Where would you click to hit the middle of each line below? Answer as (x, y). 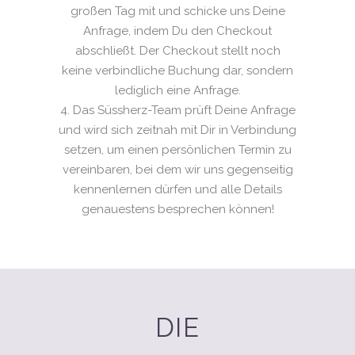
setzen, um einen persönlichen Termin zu (177, 150)
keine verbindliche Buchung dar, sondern (177, 71)
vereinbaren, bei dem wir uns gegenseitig (177, 170)
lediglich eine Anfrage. (177, 90)
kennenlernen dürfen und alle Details (177, 189)
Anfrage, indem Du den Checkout (177, 31)
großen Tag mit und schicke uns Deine (177, 11)
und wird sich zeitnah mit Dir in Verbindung (177, 130)
